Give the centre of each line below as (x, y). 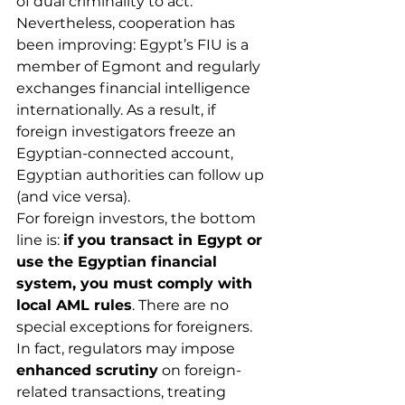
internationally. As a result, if (118, 110)
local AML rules (74, 305)
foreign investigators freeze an (128, 132)
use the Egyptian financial (119, 262)
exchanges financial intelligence (135, 88)
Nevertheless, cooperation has (127, 23)
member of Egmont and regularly (140, 66)
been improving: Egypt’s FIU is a (134, 45)
